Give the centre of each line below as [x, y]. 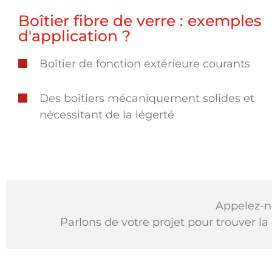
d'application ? [74, 36]
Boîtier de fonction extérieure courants [145, 64]
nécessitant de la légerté [107, 115]
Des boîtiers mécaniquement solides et [147, 99]
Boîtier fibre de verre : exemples [140, 21]
